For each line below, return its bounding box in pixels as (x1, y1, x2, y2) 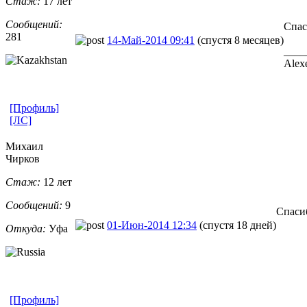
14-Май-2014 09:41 (107, 34, 195, 46)
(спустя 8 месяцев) (197, 34, 284, 46)
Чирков (5, 152, 40, 164)
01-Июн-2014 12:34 (107, 219, 197, 231)
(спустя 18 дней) (199, 219, 276, 231)
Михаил (5, 140, 43, 152)
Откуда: (5, 222, 46, 234)
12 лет (40, 175, 72, 188)
